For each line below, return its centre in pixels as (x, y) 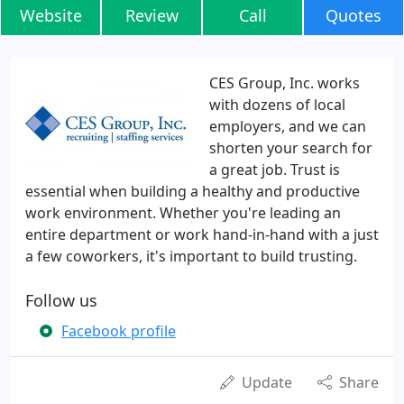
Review (151, 15)
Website (50, 15)
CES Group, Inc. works (285, 83)
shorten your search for (291, 148)
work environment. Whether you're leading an (183, 213)
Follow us (61, 300)
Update (267, 382)
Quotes (353, 15)
